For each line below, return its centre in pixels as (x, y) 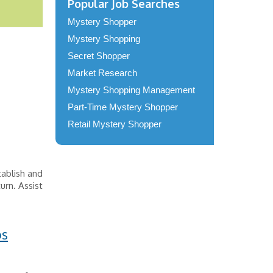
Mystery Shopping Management (131, 90)
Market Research (102, 73)
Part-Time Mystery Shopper (123, 107)
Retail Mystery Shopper (115, 124)
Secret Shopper (99, 56)
